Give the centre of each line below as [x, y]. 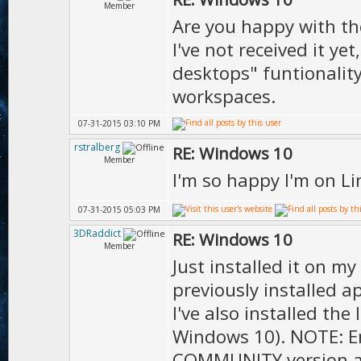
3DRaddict [97, 233]
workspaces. [224, 96]
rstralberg [97, 147]
